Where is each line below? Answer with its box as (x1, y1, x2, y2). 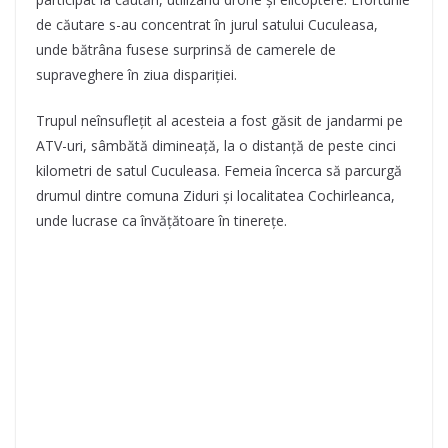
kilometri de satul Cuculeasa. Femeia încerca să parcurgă (36, 161, 402, 180)
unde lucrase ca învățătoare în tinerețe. (36, 211, 287, 230)
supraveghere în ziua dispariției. (36, 65, 237, 84)
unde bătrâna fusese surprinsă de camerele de (36, 40, 336, 59)
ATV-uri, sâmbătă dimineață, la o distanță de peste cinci (36, 136, 396, 155)
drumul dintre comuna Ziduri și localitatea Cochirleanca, (36, 186, 395, 205)
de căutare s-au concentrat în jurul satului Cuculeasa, (36, 15, 378, 34)
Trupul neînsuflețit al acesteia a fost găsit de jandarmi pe (36, 111, 403, 130)
